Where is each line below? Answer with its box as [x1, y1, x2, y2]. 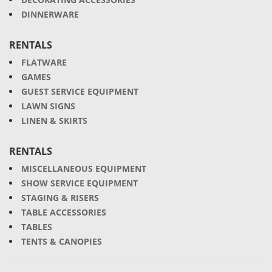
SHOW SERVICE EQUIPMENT [21, 177, 138, 189]
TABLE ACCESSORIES [21, 206, 106, 218]
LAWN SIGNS [21, 100, 75, 112]
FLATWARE [21, 56, 67, 68]
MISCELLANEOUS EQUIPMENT [21, 163, 146, 174]
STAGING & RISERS [21, 192, 99, 203]
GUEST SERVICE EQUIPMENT [21, 86, 138, 97]
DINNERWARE [21, 8, 79, 20]
